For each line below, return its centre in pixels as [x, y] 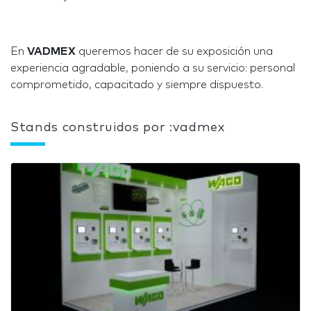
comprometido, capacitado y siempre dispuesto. [137, 85]
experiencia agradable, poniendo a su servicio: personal [153, 68]
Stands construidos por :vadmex [118, 128]
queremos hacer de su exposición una [174, 51]
